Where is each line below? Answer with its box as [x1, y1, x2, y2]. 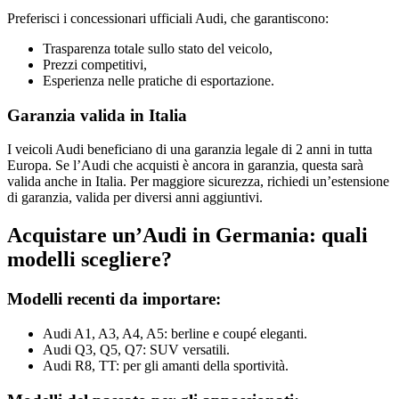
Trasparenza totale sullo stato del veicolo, [43, 40, 273, 56]
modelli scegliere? [7, 248, 172, 272]
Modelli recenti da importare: [7, 289, 221, 309]
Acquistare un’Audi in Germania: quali [7, 224, 368, 248]
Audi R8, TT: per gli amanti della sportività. [43, 357, 289, 373]
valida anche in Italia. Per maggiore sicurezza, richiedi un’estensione [7, 174, 389, 190]
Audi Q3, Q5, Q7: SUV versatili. [43, 341, 230, 357]
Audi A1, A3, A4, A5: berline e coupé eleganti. [43, 325, 307, 341]
